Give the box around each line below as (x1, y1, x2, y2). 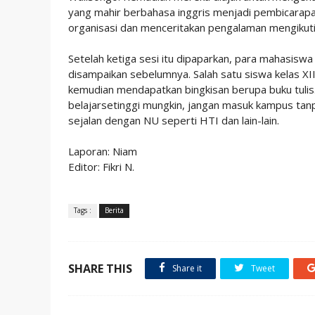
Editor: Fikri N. (68, 160, 134, 174)
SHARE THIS (68, 261, 132, 276)
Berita (105, 205, 124, 215)
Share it (170, 262, 202, 274)
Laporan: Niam (68, 144, 137, 158)
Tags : (74, 205, 91, 215)
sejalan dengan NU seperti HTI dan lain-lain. (68, 113, 279, 127)
